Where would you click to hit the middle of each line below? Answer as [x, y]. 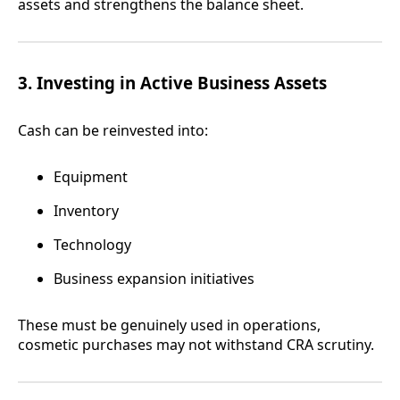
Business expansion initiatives [154, 279]
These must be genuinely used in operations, [169, 325]
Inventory [86, 211]
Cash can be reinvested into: [113, 131]
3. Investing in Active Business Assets [172, 83]
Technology [92, 245]
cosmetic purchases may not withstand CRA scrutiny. [196, 345]
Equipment [91, 177]
